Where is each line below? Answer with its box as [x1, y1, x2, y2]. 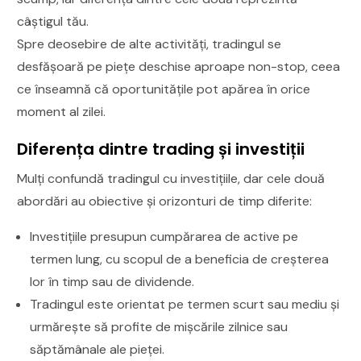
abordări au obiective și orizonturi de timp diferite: [17, 192, 313, 210]
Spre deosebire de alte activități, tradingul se [17, 35, 282, 52]
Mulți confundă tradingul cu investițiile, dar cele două [17, 169, 326, 187]
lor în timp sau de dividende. [30, 272, 195, 290]
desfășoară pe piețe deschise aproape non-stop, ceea [17, 57, 341, 75]
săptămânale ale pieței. [30, 340, 165, 358]
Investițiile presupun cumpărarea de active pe [30, 227, 299, 245]
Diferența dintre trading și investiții [17, 137, 305, 160]
